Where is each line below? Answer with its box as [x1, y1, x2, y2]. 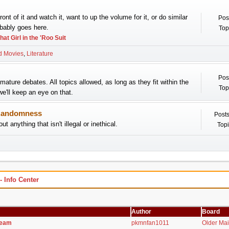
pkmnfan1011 [131, 219, 169, 227]
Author [131, 208, 151, 216]
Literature [26, 50, 53, 57]
